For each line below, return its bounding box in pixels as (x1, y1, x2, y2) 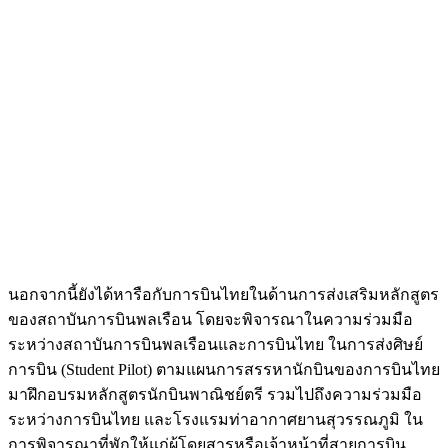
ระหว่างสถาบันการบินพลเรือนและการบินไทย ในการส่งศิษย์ (8, 336, 423, 354)
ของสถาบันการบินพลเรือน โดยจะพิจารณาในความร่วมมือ (8, 311, 413, 329)
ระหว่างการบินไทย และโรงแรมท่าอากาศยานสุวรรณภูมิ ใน (8, 411, 423, 429)
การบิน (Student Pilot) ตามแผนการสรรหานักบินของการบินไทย (8, 361, 440, 379)
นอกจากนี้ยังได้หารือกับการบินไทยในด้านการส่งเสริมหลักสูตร (8, 286, 439, 304)
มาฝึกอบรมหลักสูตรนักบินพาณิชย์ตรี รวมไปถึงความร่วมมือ (8, 386, 422, 404)
